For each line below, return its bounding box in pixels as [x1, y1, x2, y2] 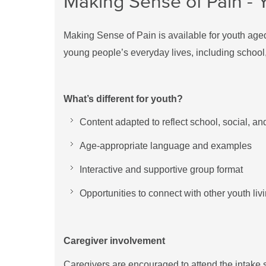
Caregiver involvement [64, 236, 165, 246]
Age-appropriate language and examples [80, 141, 252, 151]
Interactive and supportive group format [80, 164, 243, 175]
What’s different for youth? [64, 94, 183, 104]
